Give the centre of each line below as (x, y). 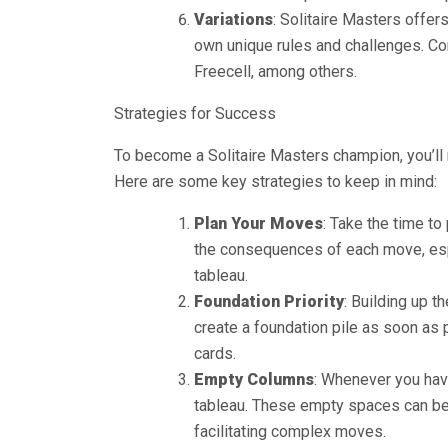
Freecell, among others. (275, 71)
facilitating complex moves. (290, 431)
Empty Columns (254, 379)
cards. (215, 353)
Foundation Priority (269, 301)
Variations (233, 19)
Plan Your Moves (258, 223)
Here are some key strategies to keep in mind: (275, 181)
